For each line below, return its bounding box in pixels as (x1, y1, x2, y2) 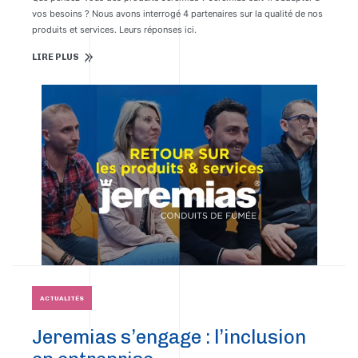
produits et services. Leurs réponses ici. (32, 24, 197, 35)
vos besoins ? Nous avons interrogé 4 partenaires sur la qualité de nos (32, 8, 323, 19)
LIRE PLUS (32, 52, 79, 62)
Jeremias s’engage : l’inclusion (32, 325, 306, 348)
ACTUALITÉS (40, 294, 84, 302)
